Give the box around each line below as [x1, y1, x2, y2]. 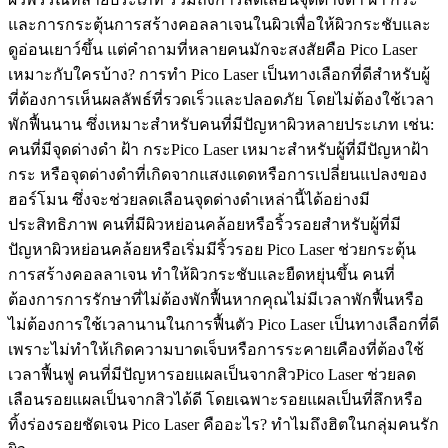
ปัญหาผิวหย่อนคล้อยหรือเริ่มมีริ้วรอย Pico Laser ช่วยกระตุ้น [8, 240, 416, 258]
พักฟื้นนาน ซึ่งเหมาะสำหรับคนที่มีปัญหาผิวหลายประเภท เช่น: [8, 115, 434, 133]
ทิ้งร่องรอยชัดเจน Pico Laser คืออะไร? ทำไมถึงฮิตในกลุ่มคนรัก [8, 415, 439, 433]
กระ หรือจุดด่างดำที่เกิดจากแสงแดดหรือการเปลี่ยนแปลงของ [8, 165, 427, 183]
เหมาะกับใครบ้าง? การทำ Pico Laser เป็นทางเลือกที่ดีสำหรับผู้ [8, 65, 430, 83]
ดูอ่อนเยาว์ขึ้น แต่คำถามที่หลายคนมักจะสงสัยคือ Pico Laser [8, 40, 417, 58]
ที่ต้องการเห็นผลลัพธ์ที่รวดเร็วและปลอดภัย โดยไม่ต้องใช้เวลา [8, 90, 434, 108]
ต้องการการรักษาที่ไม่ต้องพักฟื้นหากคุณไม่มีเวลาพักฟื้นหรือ [8, 290, 424, 308]
